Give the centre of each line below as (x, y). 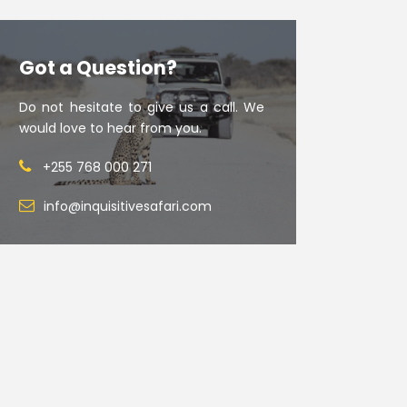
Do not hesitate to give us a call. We (142, 107)
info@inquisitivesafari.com (128, 206)
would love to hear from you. (111, 128)
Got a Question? (99, 68)
